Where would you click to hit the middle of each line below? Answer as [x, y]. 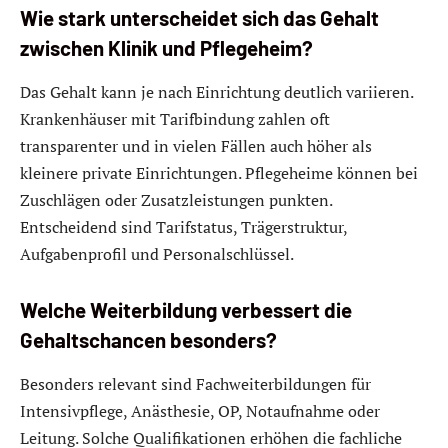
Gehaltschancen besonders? [148, 340]
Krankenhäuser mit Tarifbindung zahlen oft [175, 118]
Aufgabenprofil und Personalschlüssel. [157, 253]
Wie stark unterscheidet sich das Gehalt [199, 18]
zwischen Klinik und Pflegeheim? [166, 48]
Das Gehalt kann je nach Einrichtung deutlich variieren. [216, 91]
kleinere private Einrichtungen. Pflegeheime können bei [219, 172]
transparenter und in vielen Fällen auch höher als [196, 145]
